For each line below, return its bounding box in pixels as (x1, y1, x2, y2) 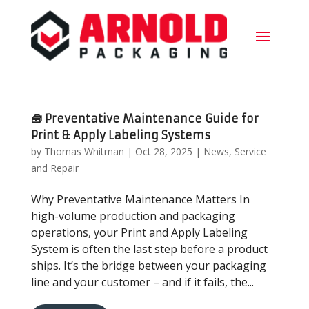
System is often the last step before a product (30, 241, 268, 257)
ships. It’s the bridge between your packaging (30, 257, 266, 273)
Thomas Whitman (43, 144, 124, 158)
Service (234, 144, 266, 158)
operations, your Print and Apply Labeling (30, 224, 248, 240)
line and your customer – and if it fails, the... (30, 274, 254, 290)
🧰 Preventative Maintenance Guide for (30, 111, 259, 126)
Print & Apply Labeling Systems (30, 128, 210, 142)
